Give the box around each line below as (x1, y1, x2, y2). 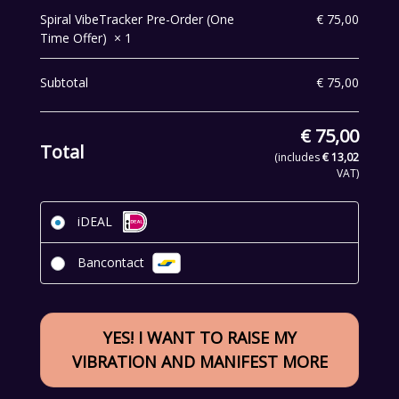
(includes (274, 149, 322, 165)
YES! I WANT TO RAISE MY (102, 327, 297, 349)
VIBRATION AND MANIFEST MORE (71, 351, 328, 373)
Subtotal (40, 73, 88, 91)
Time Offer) (40, 28, 110, 46)
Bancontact (77, 254, 148, 272)
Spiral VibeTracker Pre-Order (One (40, 10, 234, 28)
